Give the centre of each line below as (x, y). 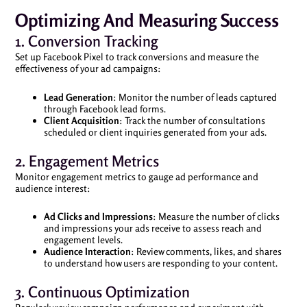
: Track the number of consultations (192, 120)
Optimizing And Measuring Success (147, 20)
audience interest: (52, 188)
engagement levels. (83, 240)
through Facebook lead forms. (105, 108)
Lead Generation (78, 97)
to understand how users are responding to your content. (160, 263)
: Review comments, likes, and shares (206, 251)
